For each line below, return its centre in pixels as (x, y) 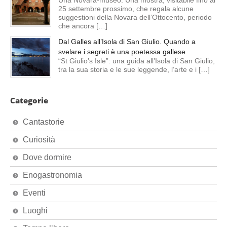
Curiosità (39, 139)
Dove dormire (47, 157)
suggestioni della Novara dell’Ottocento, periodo (135, 17)
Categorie (29, 100)
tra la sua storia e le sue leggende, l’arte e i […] (134, 69)
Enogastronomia (52, 175)
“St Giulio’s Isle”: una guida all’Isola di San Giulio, (137, 61)
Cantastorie (44, 122)
